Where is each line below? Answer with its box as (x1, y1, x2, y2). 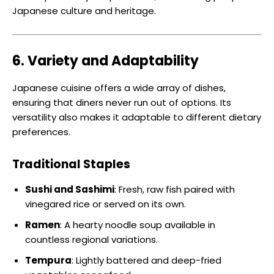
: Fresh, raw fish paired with (114, 183, 235, 196)
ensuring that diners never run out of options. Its (12, 96, 231, 109)
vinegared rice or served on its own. (25, 198, 186, 211)
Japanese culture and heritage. (12, 4, 156, 18)
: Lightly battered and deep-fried (72, 254, 221, 267)
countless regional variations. (25, 233, 158, 246)
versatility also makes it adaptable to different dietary (12, 111, 261, 124)
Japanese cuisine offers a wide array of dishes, (12, 81, 226, 95)
